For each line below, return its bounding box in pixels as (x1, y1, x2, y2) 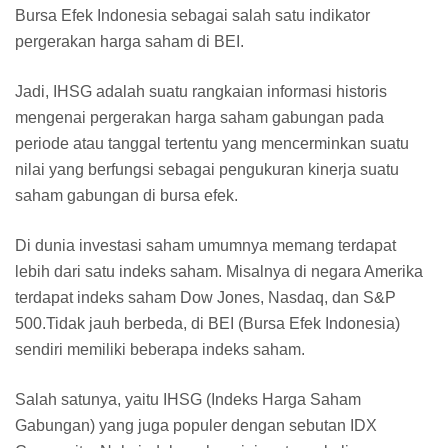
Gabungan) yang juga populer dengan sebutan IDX (15, 416, 377, 434)
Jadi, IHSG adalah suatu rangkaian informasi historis (15, 82, 387, 100)
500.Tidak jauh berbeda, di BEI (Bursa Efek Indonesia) (15, 314, 400, 332)
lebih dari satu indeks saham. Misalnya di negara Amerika (15, 262, 423, 280)
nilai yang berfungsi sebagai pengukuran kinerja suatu (15, 160, 399, 178)
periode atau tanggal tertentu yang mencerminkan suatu (15, 134, 409, 152)
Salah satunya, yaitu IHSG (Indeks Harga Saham (15, 390, 361, 408)
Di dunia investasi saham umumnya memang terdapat (15, 236, 396, 254)
